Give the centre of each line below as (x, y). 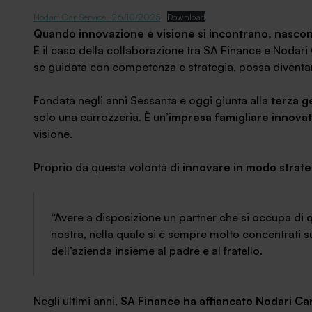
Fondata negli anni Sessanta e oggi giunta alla (152, 100)
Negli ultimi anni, (77, 301)
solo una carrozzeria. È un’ (101, 117)
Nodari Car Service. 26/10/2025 (97, 17)
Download (186, 17)
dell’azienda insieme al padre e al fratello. (157, 251)
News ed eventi (84, 9)
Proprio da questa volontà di (108, 167)
